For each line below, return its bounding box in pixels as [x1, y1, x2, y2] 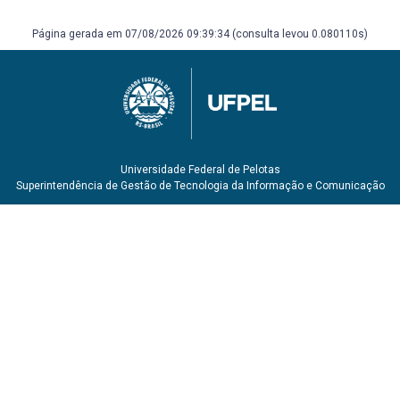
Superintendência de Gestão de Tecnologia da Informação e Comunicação [15, 179, 385, 192]
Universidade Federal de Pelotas [120, 163, 280, 176]
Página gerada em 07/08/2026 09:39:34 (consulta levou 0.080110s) [32, 28, 368, 40]
